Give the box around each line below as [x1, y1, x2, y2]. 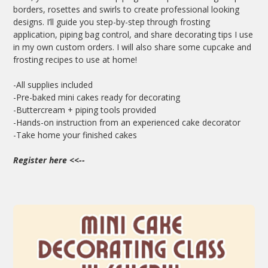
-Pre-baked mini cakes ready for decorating [13, 92, 181, 103]
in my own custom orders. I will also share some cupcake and [13, 41, 252, 53]
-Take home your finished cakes [13, 129, 138, 141]
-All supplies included [13, 79, 93, 90]
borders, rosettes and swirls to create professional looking [13, 4, 240, 15]
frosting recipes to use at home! [13, 54, 138, 65]
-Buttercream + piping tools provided [13, 104, 157, 115]
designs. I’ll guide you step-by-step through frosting [13, 16, 211, 28]
